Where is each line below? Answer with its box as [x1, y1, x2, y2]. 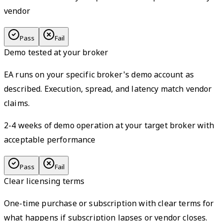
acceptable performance [4, 136, 96, 147]
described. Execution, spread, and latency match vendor [4, 85, 212, 96]
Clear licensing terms [4, 177, 85, 188]
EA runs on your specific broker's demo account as [4, 71, 194, 81]
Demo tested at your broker [4, 48, 109, 59]
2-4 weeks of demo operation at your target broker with [4, 121, 215, 132]
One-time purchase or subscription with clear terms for [4, 199, 214, 210]
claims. [4, 99, 30, 110]
